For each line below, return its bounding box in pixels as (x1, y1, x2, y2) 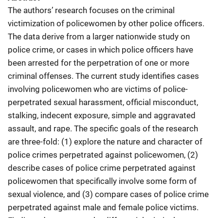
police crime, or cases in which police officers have (8, 44, 193, 54)
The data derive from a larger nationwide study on (8, 31, 190, 41)
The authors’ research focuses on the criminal (8, 5, 175, 15)
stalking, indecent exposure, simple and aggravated (8, 110, 196, 120)
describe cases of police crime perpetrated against (8, 163, 196, 173)
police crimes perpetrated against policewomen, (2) (8, 149, 198, 160)
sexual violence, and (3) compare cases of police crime (8, 189, 209, 199)
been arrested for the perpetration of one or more (8, 57, 189, 68)
